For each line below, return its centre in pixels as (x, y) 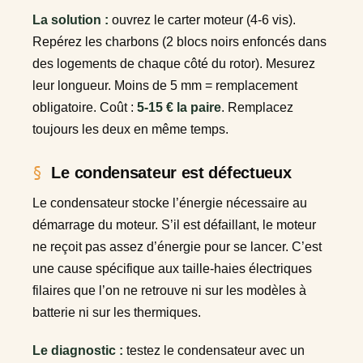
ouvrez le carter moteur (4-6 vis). (202, 19)
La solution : (70, 19)
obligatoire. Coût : (85, 107)
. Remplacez (257, 107)
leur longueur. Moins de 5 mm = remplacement (165, 85)
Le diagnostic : (78, 350)
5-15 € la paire (179, 107)
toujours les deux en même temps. (130, 129)
